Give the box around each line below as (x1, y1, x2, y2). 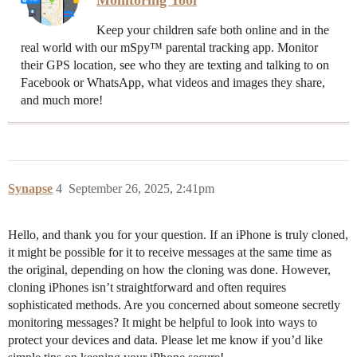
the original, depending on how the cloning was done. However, (8, 263, 331, 277)
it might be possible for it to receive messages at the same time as (8, 245, 331, 260)
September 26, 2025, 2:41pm (69, 182, 214, 196)
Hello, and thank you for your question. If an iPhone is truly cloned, (8, 228, 348, 242)
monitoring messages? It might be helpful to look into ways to (8, 316, 317, 330)
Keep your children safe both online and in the (96, 23, 330, 37)
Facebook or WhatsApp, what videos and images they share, (21, 76, 325, 90)
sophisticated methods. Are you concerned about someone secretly (8, 298, 340, 312)
